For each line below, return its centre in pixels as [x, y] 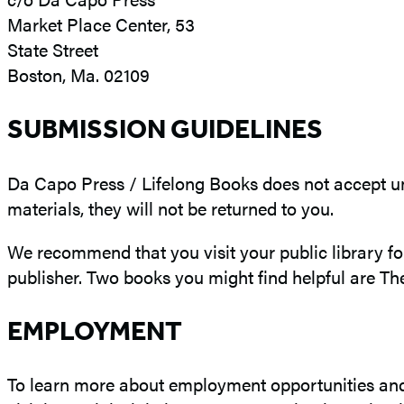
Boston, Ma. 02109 [78, 74]
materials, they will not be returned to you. [170, 207]
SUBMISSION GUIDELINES [165, 129]
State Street [53, 49]
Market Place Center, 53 [101, 23]
